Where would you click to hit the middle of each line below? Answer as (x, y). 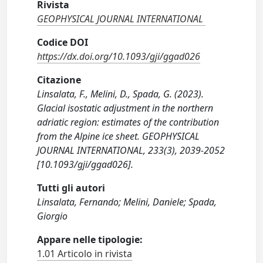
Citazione (59, 80)
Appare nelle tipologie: (90, 240)
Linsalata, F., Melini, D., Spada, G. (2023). (121, 94)
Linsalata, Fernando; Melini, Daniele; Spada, (127, 202)
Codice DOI (63, 42)
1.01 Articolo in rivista (85, 254)
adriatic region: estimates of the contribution (128, 122)
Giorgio (53, 216)
